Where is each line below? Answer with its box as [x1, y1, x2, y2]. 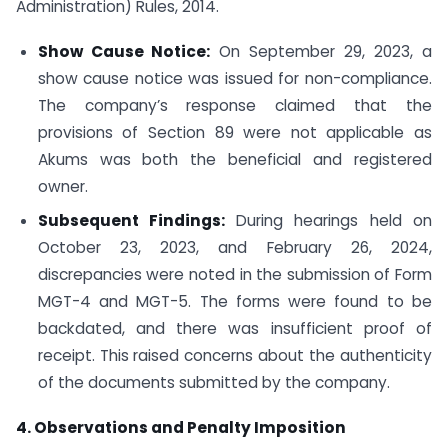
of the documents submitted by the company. [37, 372, 390, 394]
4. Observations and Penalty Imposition [16, 417, 346, 439]
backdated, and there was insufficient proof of [37, 318, 432, 340]
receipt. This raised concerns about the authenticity [37, 345, 432, 367]
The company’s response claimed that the [37, 94, 432, 116]
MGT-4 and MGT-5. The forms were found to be [37, 291, 432, 313]
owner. [37, 175, 88, 197]
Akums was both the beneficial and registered [37, 148, 432, 170]
